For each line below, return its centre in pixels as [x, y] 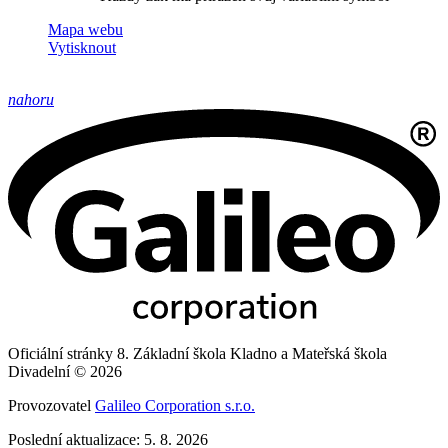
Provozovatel [51, 406]
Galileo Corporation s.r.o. [175, 406]
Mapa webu [85, 30]
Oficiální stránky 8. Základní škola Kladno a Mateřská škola [197, 354]
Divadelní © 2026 [65, 372]
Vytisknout [82, 48]
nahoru [31, 100]
